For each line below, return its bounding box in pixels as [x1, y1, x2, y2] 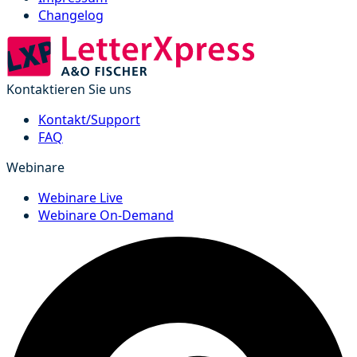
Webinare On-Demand [38, 206, 174, 224]
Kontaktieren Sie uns [6, 80, 131, 98]
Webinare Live [38, 188, 123, 206]
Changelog [38, 6, 104, 24]
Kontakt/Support [38, 110, 140, 128]
